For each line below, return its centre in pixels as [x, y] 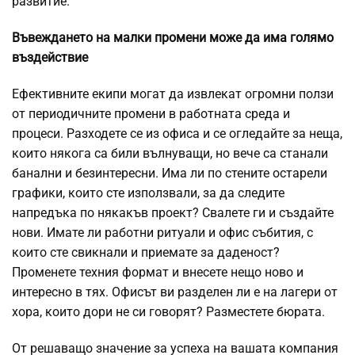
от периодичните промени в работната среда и [151, 114]
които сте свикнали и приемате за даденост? [146, 253]
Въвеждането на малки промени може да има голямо [173, 38]
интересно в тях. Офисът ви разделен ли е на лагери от [175, 292]
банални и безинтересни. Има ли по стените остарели [170, 174]
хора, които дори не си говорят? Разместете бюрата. [168, 312]
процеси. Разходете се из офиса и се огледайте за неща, [177, 134]
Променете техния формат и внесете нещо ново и [158, 273]
